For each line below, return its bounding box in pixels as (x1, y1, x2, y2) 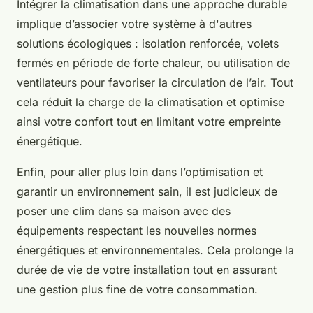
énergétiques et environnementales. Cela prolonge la (17, 243, 294, 258)
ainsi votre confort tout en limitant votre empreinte (17, 115, 281, 129)
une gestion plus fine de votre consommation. (17, 282, 258, 297)
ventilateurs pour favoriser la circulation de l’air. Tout (17, 75, 293, 90)
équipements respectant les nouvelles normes (17, 224, 256, 238)
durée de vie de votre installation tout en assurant (17, 263, 277, 277)
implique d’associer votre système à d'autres (17, 17, 252, 31)
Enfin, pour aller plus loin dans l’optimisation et (17, 165, 263, 180)
